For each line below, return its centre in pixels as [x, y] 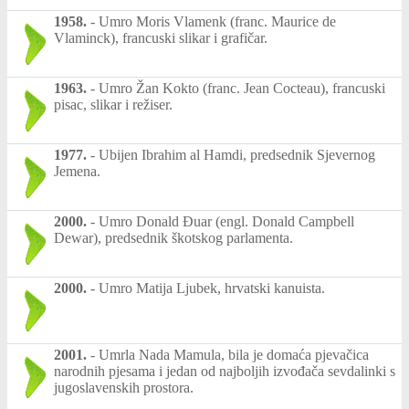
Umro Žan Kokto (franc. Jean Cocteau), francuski [242, 89]
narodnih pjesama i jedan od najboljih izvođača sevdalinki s [225, 372]
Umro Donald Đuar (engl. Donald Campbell [226, 222]
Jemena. [77, 172]
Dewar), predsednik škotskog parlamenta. [173, 238]
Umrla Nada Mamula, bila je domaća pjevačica [234, 355]
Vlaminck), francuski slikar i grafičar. [161, 38]
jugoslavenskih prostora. [124, 388]
